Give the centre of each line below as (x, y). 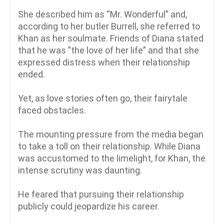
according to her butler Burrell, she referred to (109, 26)
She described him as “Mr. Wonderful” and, (102, 14)
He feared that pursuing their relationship (101, 194)
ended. (31, 74)
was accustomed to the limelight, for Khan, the (112, 158)
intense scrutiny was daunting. (80, 170)
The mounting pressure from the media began (111, 134)
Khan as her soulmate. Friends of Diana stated (111, 38)
